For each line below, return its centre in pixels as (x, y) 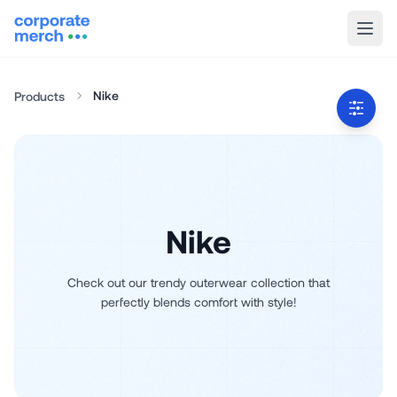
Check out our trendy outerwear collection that (198, 282)
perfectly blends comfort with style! (198, 302)
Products (39, 96)
